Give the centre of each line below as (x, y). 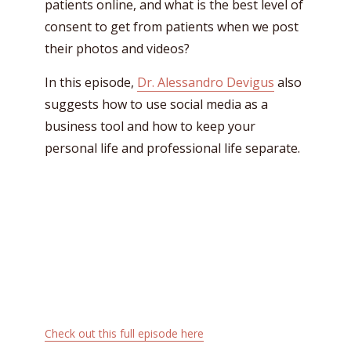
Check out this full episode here (124, 333)
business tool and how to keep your (150, 126)
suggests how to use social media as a (156, 104)
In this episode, (91, 82)
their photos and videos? (117, 49)
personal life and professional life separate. (172, 148)
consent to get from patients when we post (172, 27)
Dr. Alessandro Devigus (206, 82)
